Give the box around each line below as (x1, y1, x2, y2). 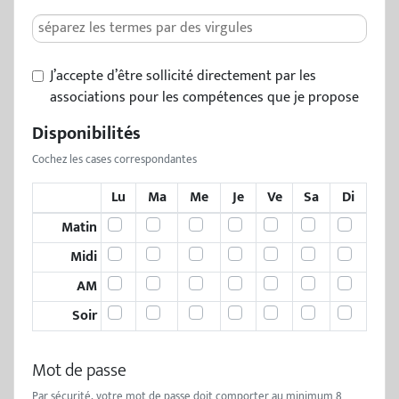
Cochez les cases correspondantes (32, 151, 197, 169)
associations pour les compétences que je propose (50, 85, 359, 110)
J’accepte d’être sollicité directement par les (50, 64, 316, 88)
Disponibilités (32, 118, 141, 149)
